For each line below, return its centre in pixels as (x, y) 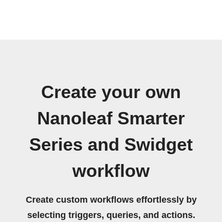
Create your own (111, 92)
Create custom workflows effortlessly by (111, 199)
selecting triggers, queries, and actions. (111, 215)
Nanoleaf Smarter (111, 118)
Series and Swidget (111, 144)
